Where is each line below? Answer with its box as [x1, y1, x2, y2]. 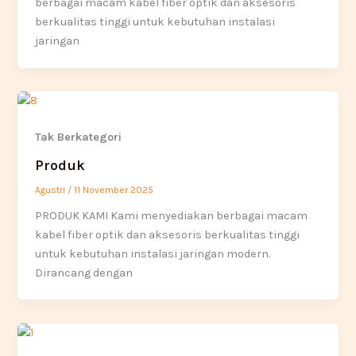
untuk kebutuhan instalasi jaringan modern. [35, 246, 271, 261]
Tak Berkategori [35, 130, 122, 145]
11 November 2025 [74, 184, 154, 195]
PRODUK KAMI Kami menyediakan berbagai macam [35, 208, 308, 222]
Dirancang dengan [35, 265, 133, 280]
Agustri [35, 184, 68, 195]
